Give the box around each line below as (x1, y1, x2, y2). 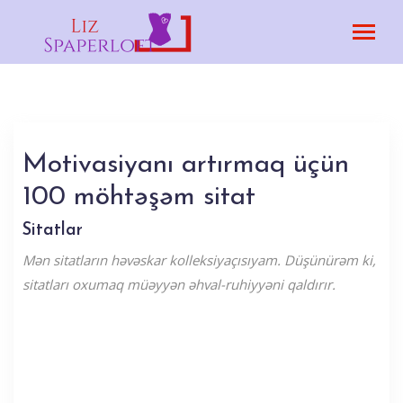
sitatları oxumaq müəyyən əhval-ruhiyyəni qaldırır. (22, 275, 336, 293)
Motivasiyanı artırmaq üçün (22, 151, 349, 179)
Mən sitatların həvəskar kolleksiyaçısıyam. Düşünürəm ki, (22, 251, 376, 269)
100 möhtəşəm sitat (22, 184, 255, 211)
